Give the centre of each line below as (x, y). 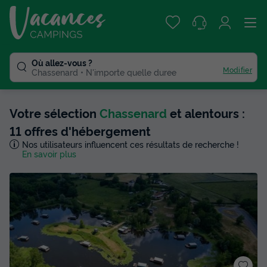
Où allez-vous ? (62, 62)
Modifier (237, 69)
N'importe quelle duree (131, 72)
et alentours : (206, 113)
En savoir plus (49, 153)
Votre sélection (55, 113)
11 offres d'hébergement (80, 131)
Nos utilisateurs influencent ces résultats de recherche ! (130, 144)
